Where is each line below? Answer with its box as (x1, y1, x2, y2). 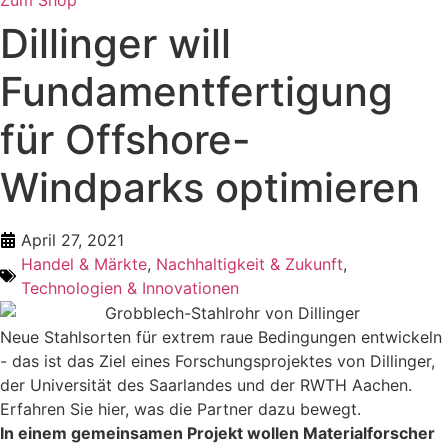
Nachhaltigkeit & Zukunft (156, 253, 343, 274)
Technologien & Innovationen (21, 277, 239, 298)
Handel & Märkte (21, 253, 147, 274)
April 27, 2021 (21, 229, 124, 250)
